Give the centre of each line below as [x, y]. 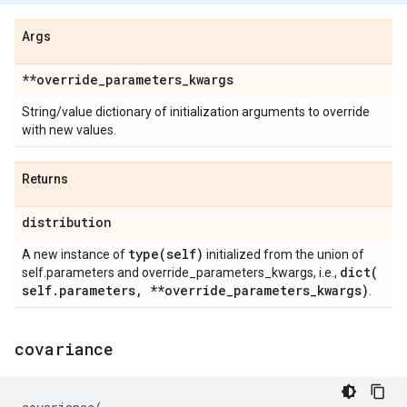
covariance [64, 349]
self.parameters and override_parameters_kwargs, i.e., [181, 273]
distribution [67, 222]
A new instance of [75, 254]
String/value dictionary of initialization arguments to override [196, 112]
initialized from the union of [284, 254]
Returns [45, 179]
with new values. [69, 130]
